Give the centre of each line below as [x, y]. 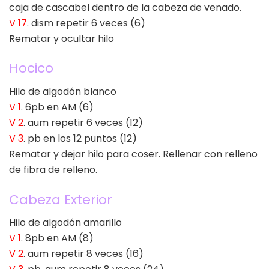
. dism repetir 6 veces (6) [86, 23]
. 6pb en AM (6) [57, 107]
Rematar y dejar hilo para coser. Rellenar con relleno [133, 154]
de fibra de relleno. [53, 169]
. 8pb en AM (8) [57, 238]
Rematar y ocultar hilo [62, 38]
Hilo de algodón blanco [63, 91]
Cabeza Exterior [61, 199]
